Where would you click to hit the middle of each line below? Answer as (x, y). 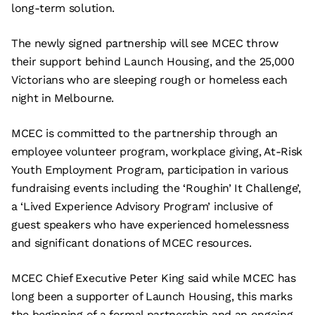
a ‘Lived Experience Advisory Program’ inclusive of (142, 206)
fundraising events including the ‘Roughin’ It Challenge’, (156, 188)
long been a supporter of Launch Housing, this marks (152, 296)
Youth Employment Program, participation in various (150, 170)
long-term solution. (63, 8)
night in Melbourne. (63, 98)
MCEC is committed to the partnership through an (144, 133)
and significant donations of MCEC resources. (131, 243)
